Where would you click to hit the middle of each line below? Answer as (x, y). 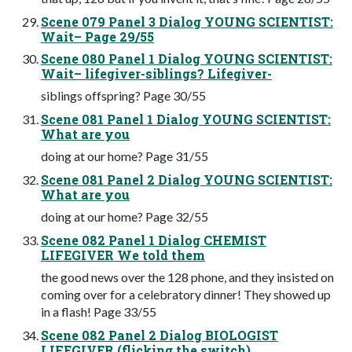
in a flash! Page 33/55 (99, 311)
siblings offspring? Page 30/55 (123, 95)
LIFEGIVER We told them (123, 255)
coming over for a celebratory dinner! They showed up (186, 294)
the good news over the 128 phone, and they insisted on (187, 277)
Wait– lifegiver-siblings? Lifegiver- (156, 73)
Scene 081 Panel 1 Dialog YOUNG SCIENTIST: (186, 119)
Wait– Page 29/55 (97, 36)
